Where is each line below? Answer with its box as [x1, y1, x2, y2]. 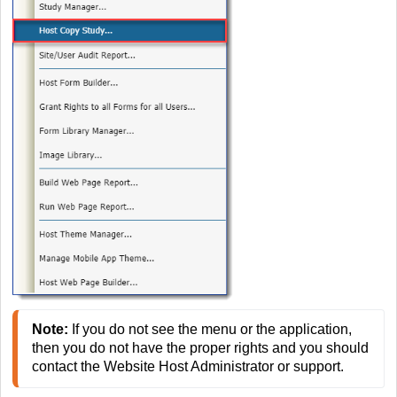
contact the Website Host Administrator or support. [32, 359, 347, 375]
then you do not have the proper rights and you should [32, 340, 369, 356]
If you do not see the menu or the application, [68, 322, 352, 338]
